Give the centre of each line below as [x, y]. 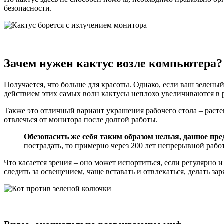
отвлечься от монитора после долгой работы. [81, 119]
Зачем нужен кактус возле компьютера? [113, 63]
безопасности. [28, 8]
